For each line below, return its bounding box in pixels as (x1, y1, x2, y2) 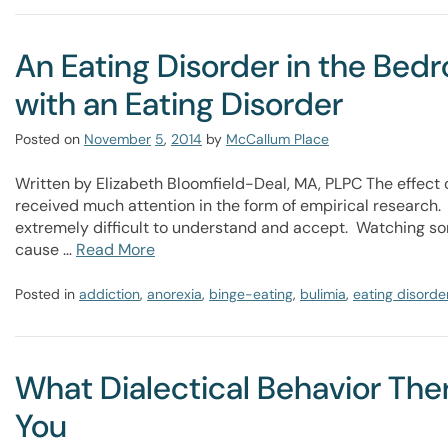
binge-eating (209, 285, 293, 303)
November (84, 130, 151, 148)
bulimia (300, 285, 346, 303)
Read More (76, 239, 155, 260)
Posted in (15, 285, 79, 303)
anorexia (147, 285, 202, 303)
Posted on (15, 130, 80, 148)
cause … (15, 239, 76, 260)
